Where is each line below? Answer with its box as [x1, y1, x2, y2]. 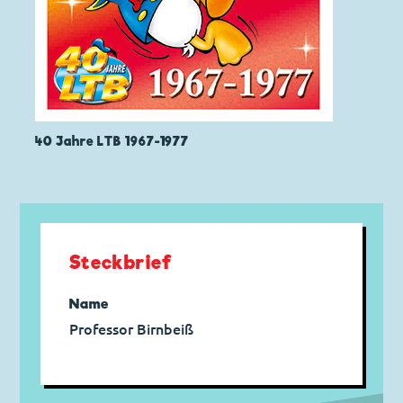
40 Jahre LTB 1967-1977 [35, 133, 190, 148]
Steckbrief [68, 252, 174, 274]
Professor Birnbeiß [68, 321, 193, 338]
